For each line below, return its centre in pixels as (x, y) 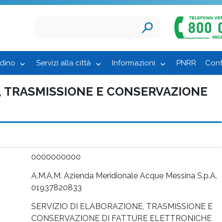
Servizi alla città (64, 63)
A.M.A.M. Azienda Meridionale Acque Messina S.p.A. (124, 175)
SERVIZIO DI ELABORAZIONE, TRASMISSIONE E (122, 206)
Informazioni (134, 63)
